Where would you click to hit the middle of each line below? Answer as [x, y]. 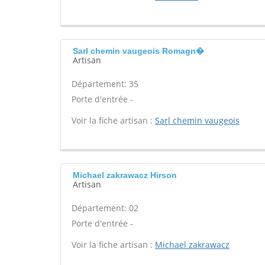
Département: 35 [105, 84]
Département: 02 [105, 208]
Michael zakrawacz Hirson [125, 175]
